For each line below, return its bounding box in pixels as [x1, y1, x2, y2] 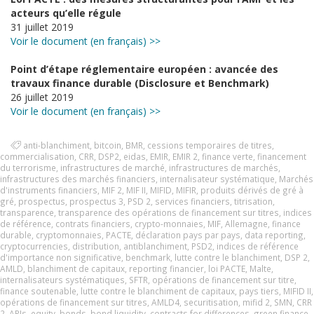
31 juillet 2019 [11, 20, 74, 34]
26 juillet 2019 [11, 90, 74, 104]
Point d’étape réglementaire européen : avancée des [11, 62, 278, 76]
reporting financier [129, 263, 204, 274]
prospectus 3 [69, 196, 123, 207]
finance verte [202, 151, 253, 162]
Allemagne [225, 218, 268, 229]
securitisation [184, 296, 238, 308]
